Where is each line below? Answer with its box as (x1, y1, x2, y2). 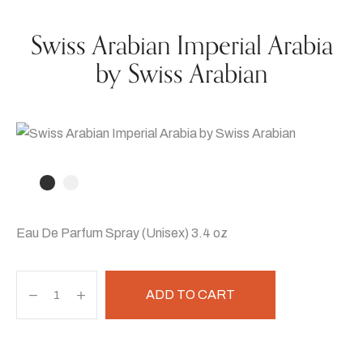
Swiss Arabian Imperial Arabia (30, 25, 333, 67)
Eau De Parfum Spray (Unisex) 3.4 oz (16, 226, 228, 241)
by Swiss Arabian (96, 53, 267, 96)
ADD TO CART (146, 288, 235, 302)
